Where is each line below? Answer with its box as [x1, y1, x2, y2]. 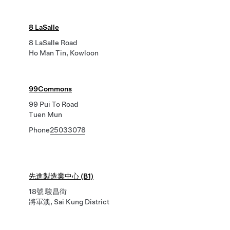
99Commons [29, 85, 72, 93]
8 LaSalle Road [29, 39, 77, 47]
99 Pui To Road [29, 100, 78, 108]
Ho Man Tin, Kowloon [29, 49, 99, 57]
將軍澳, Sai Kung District [29, 198, 109, 206]
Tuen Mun [29, 110, 62, 119]
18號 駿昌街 [29, 187, 67, 196]
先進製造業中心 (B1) [29, 172, 93, 180]
